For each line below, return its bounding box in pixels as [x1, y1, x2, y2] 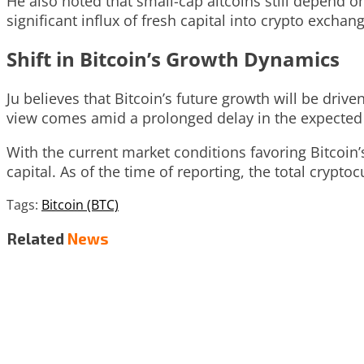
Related [6, 229, 64, 249]
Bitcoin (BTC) [41, 196, 119, 214]
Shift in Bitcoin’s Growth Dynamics [6, 45, 340, 73]
